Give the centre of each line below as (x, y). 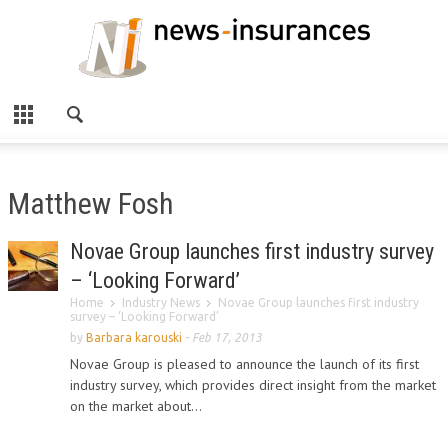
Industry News (161, 302)
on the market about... (136, 406)
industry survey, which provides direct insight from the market (253, 385)
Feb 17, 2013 (227, 337)
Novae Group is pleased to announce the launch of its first (244, 364)
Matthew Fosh (91, 203)
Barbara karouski (134, 337)
